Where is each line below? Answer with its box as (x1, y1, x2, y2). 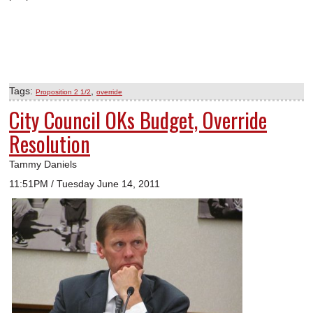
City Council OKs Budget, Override (9, 104, 267, 136)
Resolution (9, 128, 90, 160)
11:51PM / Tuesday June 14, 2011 (9, 178, 160, 190)
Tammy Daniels (9, 159, 77, 170)
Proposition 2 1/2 (36, 88, 91, 96)
